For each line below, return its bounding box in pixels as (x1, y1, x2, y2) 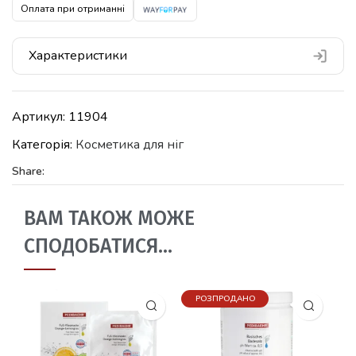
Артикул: (12, 107, 68, 126)
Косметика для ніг (75, 135, 184, 153)
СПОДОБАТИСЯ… (24, 234, 172, 258)
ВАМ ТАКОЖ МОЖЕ (24, 206, 195, 230)
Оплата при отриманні (21, 2, 125, 16)
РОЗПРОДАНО (195, 292, 255, 304)
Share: (12, 163, 44, 179)
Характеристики (29, 46, 127, 64)
